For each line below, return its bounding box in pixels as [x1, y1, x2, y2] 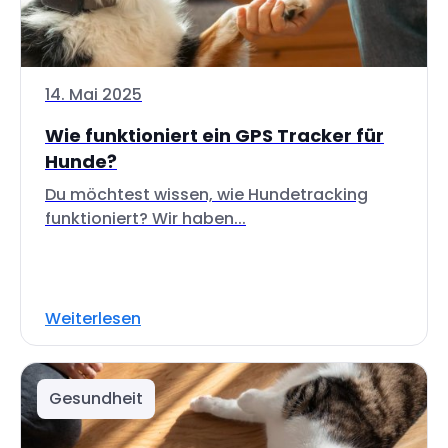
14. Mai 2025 [45, 83, 142, 106]
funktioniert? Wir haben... [45, 207, 246, 230]
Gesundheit [49, 387, 143, 410]
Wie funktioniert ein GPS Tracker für [45, 123, 384, 148]
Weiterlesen [45, 307, 141, 330]
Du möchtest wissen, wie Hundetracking [45, 183, 368, 206]
